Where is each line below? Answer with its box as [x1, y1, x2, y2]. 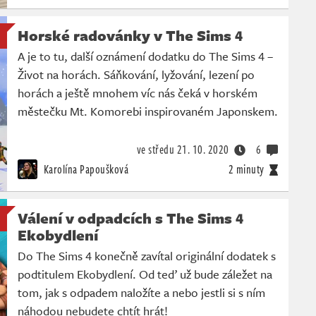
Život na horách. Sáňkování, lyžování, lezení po [18, 66, 255, 84]
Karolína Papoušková [41, 161, 128, 178]
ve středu [136, 141, 174, 159]
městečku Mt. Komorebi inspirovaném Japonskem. [18, 102, 278, 121]
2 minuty [228, 161, 265, 178]
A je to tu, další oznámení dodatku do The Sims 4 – [18, 47, 273, 66]
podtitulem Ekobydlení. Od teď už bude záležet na [18, 265, 272, 284]
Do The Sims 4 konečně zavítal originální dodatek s [18, 247, 276, 265]
